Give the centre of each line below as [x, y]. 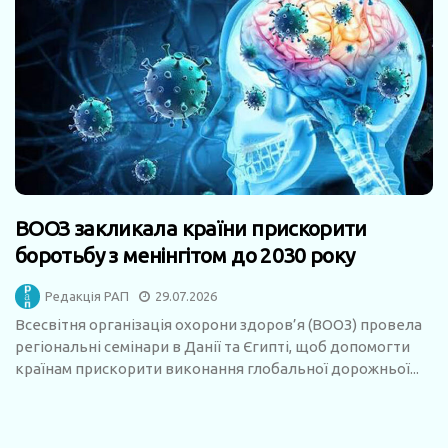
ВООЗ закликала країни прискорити [191, 228]
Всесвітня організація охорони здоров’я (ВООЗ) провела [218, 325]
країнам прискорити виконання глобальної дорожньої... [217, 369]
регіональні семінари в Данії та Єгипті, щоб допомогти [212, 347]
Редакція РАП [87, 296]
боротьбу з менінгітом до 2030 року [185, 255]
